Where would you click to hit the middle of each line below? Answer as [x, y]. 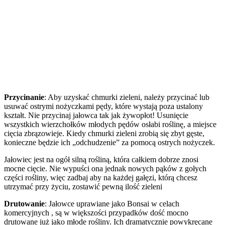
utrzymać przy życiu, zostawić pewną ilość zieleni [83, 186]
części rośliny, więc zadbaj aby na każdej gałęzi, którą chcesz [101, 177]
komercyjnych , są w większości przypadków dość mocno [96, 212]
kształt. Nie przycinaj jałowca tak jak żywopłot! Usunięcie [96, 115]
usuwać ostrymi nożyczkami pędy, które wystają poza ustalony [103, 106]
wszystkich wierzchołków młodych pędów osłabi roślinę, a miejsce [110, 124]
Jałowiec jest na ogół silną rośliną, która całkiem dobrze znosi [101, 159]
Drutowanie [24, 203]
